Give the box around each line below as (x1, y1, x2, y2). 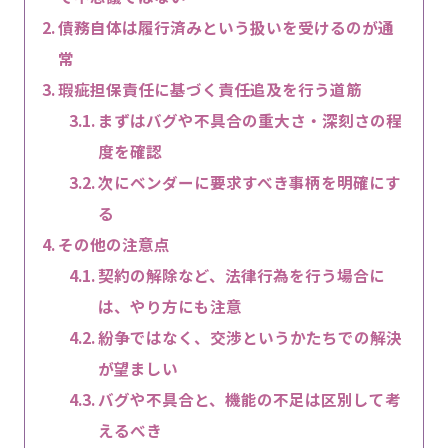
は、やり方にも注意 (98, 294, 259, 317)
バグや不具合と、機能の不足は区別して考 (98, 387, 402, 410)
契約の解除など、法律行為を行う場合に (98, 263, 386, 286)
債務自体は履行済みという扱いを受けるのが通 (57, 15, 394, 38)
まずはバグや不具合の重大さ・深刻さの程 (98, 108, 403, 131)
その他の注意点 (57, 232, 170, 255)
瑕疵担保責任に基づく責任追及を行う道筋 (57, 77, 362, 100)
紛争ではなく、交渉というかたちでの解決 (98, 325, 403, 348)
